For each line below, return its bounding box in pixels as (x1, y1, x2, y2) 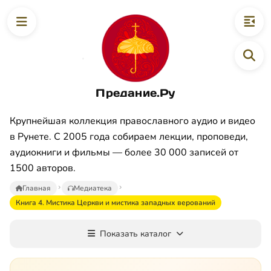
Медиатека (74, 183, 112, 193)
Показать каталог (100, 227, 171, 240)
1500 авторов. (10, 161, 76, 175)
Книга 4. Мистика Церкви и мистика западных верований (16, 197, 215, 207)
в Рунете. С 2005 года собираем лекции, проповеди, (10, 129, 248, 143)
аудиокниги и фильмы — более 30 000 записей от (10, 145, 238, 159)
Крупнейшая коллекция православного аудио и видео (10, 114, 255, 128)
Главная (22, 183, 51, 193)
